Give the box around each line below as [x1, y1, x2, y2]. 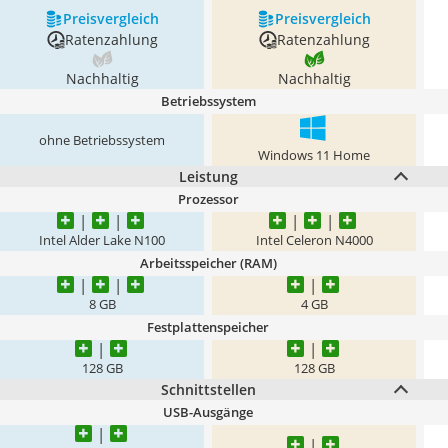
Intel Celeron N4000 [255, 232, 373, 249]
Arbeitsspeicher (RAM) [139, 254, 277, 272]
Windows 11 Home [258, 147, 370, 164]
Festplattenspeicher [147, 318, 269, 336]
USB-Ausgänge [163, 403, 253, 421]
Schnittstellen [160, 380, 256, 399]
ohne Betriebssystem [39, 132, 165, 149]
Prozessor [177, 190, 239, 208]
